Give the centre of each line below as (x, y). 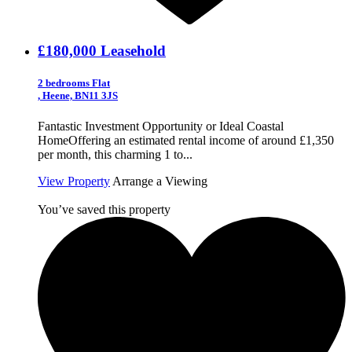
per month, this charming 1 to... (115, 155)
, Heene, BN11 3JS (78, 96)
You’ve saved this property (104, 210)
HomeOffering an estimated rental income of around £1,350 (186, 141)
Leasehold (133, 51)
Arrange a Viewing (160, 181)
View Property (74, 181)
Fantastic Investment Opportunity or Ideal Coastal (161, 126)
